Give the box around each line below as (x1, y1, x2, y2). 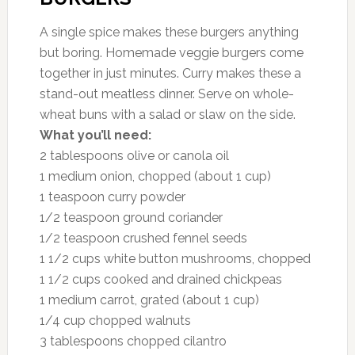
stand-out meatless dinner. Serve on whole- (39, 86, 294, 101)
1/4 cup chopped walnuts (39, 312, 191, 328)
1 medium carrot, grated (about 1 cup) (39, 292, 259, 307)
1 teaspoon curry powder (39, 189, 185, 204)
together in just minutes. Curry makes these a (39, 65, 301, 81)
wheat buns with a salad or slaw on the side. (39, 106, 296, 122)
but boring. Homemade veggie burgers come (39, 44, 303, 60)
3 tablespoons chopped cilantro (39, 333, 227, 349)
